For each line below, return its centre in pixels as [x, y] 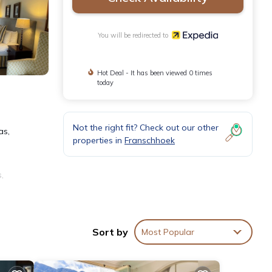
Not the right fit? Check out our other [146, 128]
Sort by [110, 232]
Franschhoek [150, 141]
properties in [99, 141]
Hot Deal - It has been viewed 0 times [155, 73]
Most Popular [168, 232]
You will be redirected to [134, 36]
